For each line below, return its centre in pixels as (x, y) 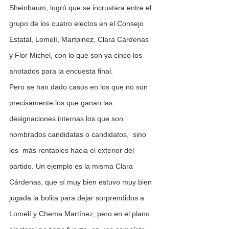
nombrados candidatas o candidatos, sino (79, 135)
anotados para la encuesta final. (61, 71)
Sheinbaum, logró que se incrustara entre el (81, 8)
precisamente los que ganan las (62, 103)
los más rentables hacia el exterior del (73, 151)
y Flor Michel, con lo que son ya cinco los (77, 55)
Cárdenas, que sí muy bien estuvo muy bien (82, 182)
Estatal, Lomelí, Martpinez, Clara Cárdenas (80, 40)
